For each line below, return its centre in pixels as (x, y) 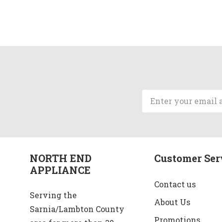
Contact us (175, 184)
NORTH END (61, 158)
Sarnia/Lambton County (77, 209)
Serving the (53, 195)
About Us (172, 202)
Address (159, 108)
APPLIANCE (60, 170)
